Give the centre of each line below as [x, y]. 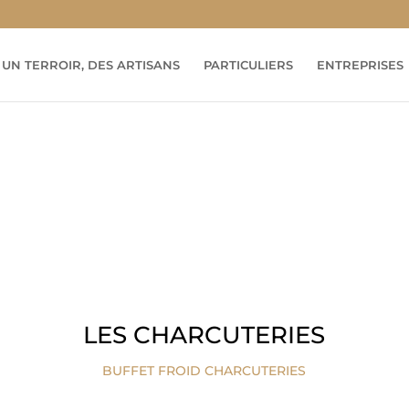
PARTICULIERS [248, 65]
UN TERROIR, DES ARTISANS [91, 65]
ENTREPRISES [360, 65]
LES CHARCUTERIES [204, 335]
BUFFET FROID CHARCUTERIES [204, 370]
